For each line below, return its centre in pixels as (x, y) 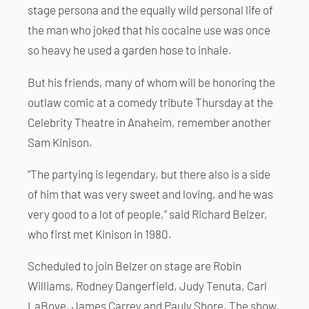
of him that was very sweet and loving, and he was (150, 193)
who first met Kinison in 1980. (100, 233)
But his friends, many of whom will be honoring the (151, 82)
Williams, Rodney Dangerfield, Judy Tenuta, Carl (147, 285)
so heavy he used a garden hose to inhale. (130, 50)
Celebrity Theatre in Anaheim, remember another (149, 122)
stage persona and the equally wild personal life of (150, 10)
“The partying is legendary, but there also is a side (149, 173)
